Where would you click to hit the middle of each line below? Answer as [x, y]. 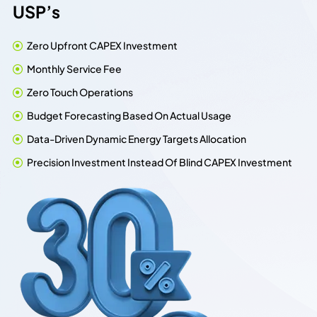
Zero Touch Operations [80, 92]
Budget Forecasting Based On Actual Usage [129, 116]
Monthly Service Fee [74, 69]
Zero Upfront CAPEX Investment [102, 46]
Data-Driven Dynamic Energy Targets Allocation [137, 139]
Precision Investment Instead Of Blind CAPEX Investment [160, 162]
